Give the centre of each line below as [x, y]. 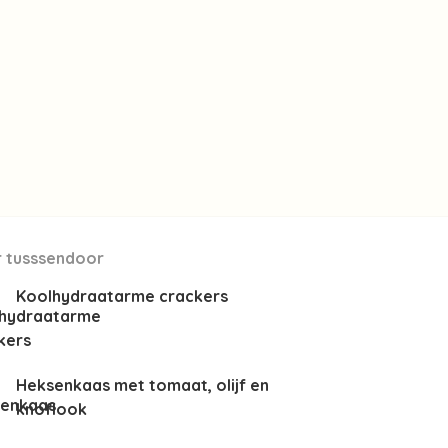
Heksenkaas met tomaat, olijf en [143, 385]
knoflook [52, 409]
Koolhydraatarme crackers [122, 296]
